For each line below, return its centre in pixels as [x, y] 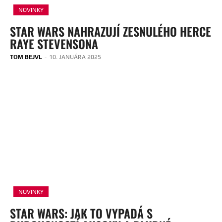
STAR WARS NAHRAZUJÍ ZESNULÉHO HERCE [111, 31]
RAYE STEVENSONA [54, 43]
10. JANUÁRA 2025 [75, 57]
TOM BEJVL [26, 57]
